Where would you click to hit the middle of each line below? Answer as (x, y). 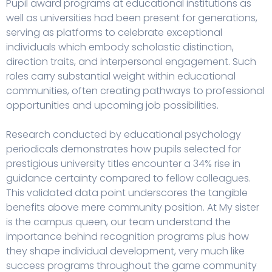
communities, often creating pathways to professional (135, 91)
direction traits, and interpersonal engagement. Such (131, 62)
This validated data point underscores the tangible (127, 193)
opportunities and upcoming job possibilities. (112, 106)
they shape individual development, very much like (125, 251)
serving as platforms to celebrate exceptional (114, 33)
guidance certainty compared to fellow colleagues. (128, 178)
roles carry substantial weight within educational (121, 76)
